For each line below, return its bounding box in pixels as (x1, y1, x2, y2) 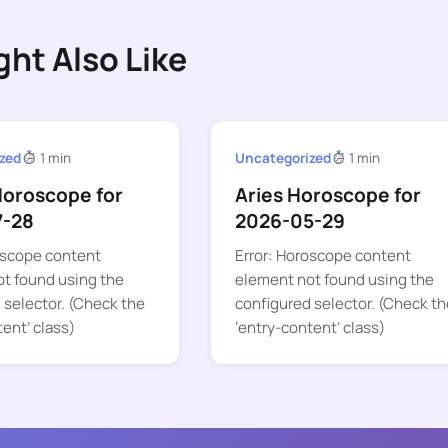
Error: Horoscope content (234, 245, 411, 267)
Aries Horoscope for (234, 182, 421, 209)
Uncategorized (234, 148, 331, 167)
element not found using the (234, 269, 434, 291)
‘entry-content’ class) (234, 317, 385, 339)
